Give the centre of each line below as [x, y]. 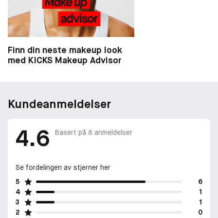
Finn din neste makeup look [65, 50]
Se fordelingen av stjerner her [63, 167]
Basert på [72, 133]
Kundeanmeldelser [59, 104]
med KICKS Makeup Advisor [64, 60]
